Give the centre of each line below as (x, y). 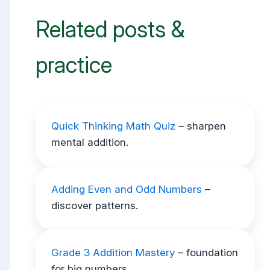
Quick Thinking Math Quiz (113, 126)
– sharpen (200, 126)
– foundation (206, 253)
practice (74, 64)
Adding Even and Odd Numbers (126, 190)
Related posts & (111, 29)
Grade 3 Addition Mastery (113, 253)
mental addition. (89, 143)
